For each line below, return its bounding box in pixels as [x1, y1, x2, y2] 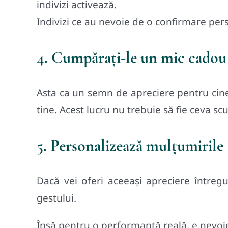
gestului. [37, 191, 76, 205]
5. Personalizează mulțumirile [37, 135, 223, 155]
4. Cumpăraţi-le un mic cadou [37, 47, 226, 67]
